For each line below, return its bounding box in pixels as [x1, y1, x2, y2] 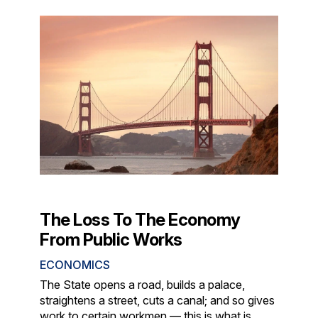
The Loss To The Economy [40, 209, 241, 230]
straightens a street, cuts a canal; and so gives [40, 292, 275, 307]
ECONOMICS [40, 257, 111, 272]
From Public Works [40, 229, 182, 250]
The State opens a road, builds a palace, [40, 277, 246, 292]
